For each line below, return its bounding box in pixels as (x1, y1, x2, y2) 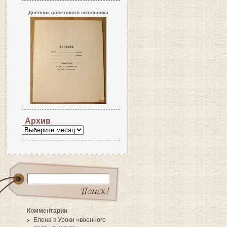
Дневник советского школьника (28, 10, 108, 15)
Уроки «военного (58, 216, 106, 224)
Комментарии (27, 207, 67, 214)
